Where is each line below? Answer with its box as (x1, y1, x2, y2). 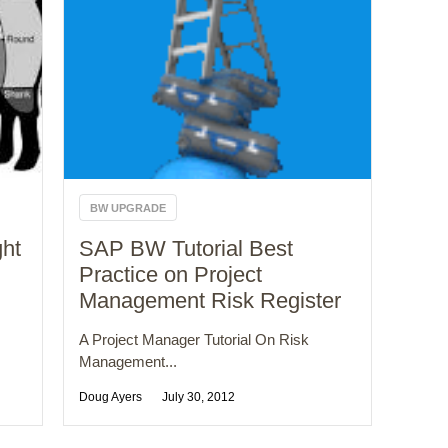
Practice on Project (79, 262, 263, 288)
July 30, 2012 (162, 390, 236, 405)
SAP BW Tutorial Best (79, 236, 294, 262)
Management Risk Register (79, 288, 342, 314)
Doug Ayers (79, 390, 143, 405)
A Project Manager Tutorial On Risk (79, 331, 310, 349)
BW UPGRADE (90, 202, 167, 215)
